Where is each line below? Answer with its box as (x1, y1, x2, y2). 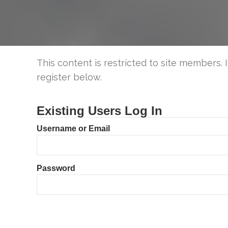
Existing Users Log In (37, 104, 162, 118)
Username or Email (37, 124, 110, 133)
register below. (37, 72, 102, 82)
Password (37, 164, 75, 173)
